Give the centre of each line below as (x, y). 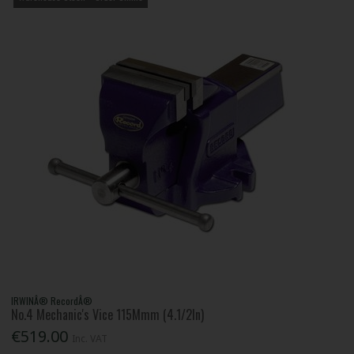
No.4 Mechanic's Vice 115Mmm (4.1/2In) (108, 315)
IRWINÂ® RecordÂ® (52, 301)
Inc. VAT (90, 339)
